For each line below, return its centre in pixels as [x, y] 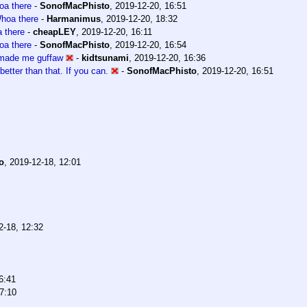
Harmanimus [74, 19]
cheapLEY [54, 32]
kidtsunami [105, 58]
